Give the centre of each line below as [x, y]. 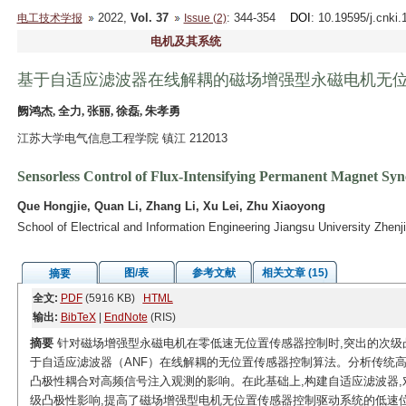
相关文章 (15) [295, 273]
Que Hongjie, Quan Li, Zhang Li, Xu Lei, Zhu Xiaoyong [171, 206]
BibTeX [78, 317]
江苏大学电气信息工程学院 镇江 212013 [122, 138]
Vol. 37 [149, 18]
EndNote [126, 317]
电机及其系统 [185, 41]
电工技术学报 [49, 18]
